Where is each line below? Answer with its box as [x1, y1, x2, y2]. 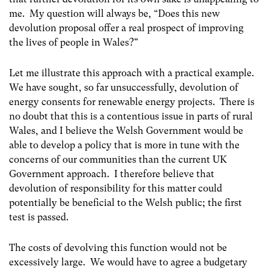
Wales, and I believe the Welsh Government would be [9, 124, 243, 136]
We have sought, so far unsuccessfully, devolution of [9, 81, 238, 93]
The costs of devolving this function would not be [9, 242, 227, 253]
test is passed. [9, 211, 68, 223]
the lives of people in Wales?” [9, 36, 138, 48]
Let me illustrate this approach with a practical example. [9, 67, 256, 79]
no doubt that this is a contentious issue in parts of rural [9, 110, 253, 122]
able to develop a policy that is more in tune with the [9, 139, 240, 151]
